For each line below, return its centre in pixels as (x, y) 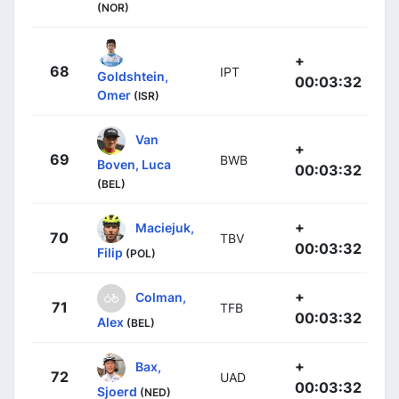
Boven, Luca (134, 164)
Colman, (161, 297)
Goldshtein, (133, 76)
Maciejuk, (165, 227)
